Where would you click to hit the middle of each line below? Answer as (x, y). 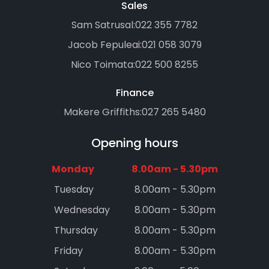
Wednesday (82, 210)
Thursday (76, 231)
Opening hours (134, 143)
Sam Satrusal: (103, 25)
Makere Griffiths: (102, 112)
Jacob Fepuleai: (104, 45)
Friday (68, 251)
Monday (73, 169)
